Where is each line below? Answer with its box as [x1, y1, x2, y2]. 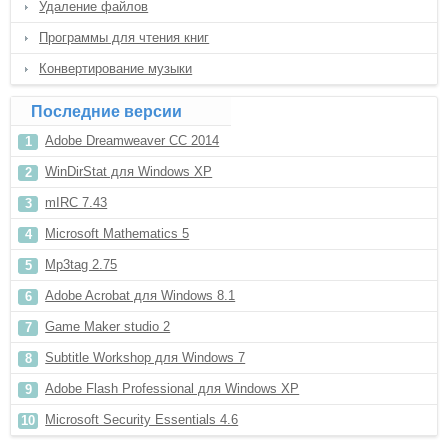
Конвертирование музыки [39, 61, 193, 76]
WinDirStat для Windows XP [45, 164, 213, 179]
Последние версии [31, 103, 183, 120]
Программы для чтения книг [39, 30, 210, 45]
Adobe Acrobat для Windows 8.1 [45, 288, 236, 303]
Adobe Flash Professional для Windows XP [45, 381, 300, 396]
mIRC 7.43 [45, 195, 108, 210]
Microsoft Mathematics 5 [45, 226, 190, 241]
